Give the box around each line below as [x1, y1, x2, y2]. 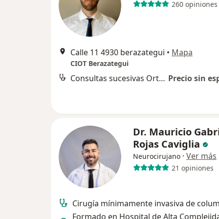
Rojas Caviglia [133, 137, 200, 151]
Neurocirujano [133, 152, 180, 161]
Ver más [186, 151, 217, 161]
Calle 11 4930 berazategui [70, 47, 165, 58]
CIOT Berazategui [70, 59, 129, 68]
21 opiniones [171, 163, 214, 173]
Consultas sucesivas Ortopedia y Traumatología [159, 73, 165, 84]
